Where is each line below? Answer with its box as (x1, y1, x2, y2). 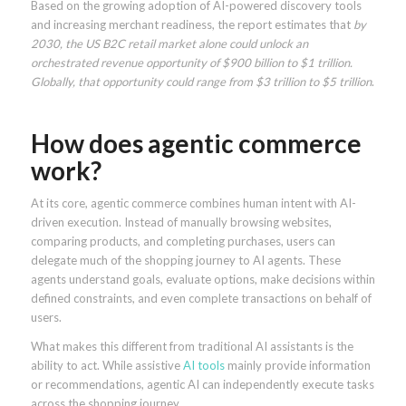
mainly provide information (224, 357, 371, 372)
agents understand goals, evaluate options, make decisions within (30, 271, 375, 286)
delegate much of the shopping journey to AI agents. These (30, 252, 341, 267)
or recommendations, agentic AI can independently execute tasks (30, 376, 374, 391)
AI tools (182, 357, 225, 372)
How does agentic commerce (30, 127, 362, 159)
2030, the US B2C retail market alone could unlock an (30, 35, 308, 51)
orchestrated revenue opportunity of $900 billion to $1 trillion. (30, 54, 353, 70)
